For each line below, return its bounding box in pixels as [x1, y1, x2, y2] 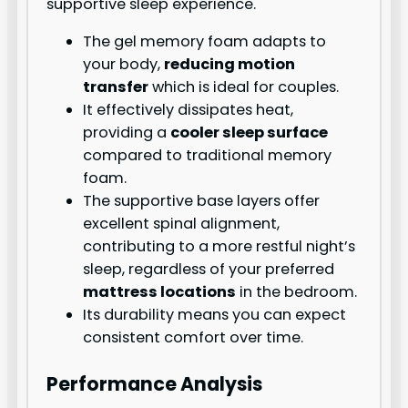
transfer [83, 76, 149, 97]
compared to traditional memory [83, 144, 332, 166]
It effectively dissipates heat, [83, 98, 294, 120]
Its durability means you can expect [83, 303, 347, 325]
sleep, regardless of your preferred [83, 258, 335, 280]
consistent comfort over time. [83, 326, 304, 348]
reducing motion [164, 53, 296, 75]
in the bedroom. [236, 280, 358, 302]
